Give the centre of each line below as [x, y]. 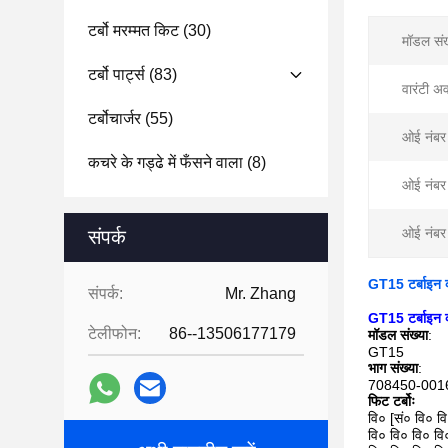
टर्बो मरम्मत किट [133, 30]
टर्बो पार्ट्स [116, 74]
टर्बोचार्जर [114, 118]
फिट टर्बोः [391, 401]
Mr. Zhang [260, 293]
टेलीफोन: [114, 333]
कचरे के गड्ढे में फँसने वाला [165, 162]
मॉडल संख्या [398, 335]
